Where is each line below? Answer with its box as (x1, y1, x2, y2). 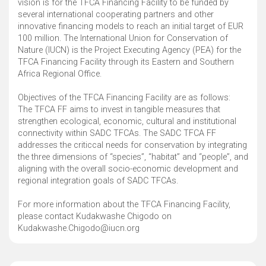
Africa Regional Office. (18, 69, 102, 80)
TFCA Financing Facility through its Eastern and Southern (18, 57, 234, 68)
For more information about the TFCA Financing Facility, (18, 199, 230, 210)
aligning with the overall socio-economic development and (18, 164, 238, 175)
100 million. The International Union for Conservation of (18, 33, 228, 44)
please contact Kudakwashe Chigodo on (18, 211, 172, 222)
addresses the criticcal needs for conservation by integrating (18, 140, 247, 151)
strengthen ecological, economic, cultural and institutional (18, 116, 236, 127)
